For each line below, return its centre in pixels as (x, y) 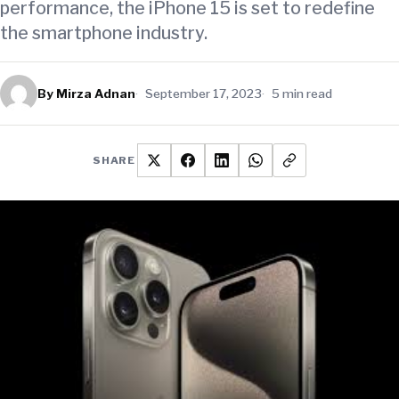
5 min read (302, 93)
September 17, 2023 (204, 93)
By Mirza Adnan (86, 93)
